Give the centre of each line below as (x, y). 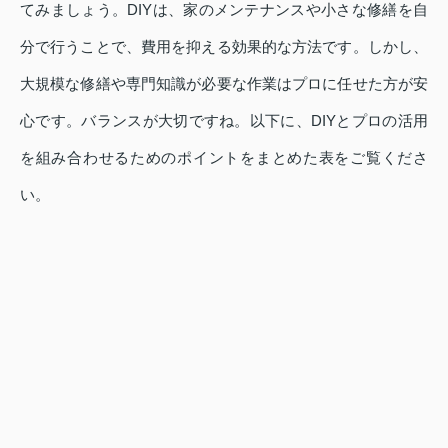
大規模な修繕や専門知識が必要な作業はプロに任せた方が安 (224, 83)
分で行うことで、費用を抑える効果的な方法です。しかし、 (224, 46)
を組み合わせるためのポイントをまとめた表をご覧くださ (224, 157)
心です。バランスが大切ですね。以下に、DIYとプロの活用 (224, 120)
